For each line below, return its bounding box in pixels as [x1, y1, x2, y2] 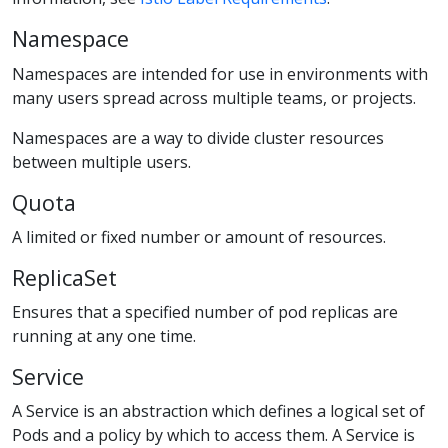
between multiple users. [12, 150, 191, 173]
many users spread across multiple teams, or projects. [12, 86, 416, 109]
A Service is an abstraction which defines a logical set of [12, 400, 425, 423]
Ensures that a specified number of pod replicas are [12, 300, 398, 323]
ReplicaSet [12, 262, 117, 292]
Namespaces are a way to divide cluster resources [12, 126, 384, 149]
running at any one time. [12, 324, 196, 347]
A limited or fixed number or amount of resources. [12, 225, 386, 248]
